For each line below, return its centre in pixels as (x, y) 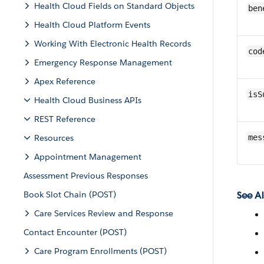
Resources (54, 138)
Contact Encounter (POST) (75, 232)
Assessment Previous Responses (86, 176)
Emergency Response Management (103, 62)
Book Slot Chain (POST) (70, 194)
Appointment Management (88, 157)
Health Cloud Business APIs (88, 100)
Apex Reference (65, 81)
